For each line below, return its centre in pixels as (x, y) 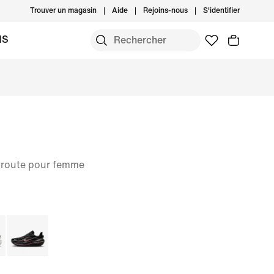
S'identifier (221, 11)
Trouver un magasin (63, 11)
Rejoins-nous (165, 11)
